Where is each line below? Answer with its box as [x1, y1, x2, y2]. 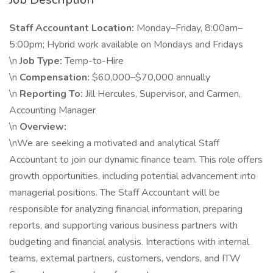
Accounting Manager [9, 104, 96, 117]
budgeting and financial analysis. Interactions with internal [9, 235, 249, 249]
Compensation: [19, 71, 92, 84]
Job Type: [19, 54, 65, 68]
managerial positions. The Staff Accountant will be [9, 186, 220, 199]
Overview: [19, 120, 66, 133]
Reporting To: [19, 87, 85, 101]
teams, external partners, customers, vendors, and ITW [9, 252, 241, 265]
